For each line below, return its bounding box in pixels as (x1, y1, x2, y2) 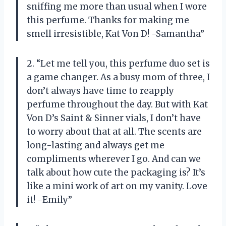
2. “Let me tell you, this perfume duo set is (27, 58, 210, 69)
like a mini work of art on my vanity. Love (27, 180, 207, 192)
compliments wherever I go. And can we (27, 153, 201, 164)
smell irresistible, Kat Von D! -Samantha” (27, 28, 204, 39)
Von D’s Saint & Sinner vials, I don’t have (27, 112, 201, 124)
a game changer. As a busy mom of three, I (27, 71, 210, 83)
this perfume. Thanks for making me (27, 14, 189, 26)
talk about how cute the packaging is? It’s (27, 166, 205, 178)
